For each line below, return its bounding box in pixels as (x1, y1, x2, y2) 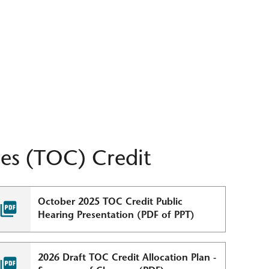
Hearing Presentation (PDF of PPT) (38, 211, 195, 221)
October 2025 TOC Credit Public (38, 198, 183, 208)
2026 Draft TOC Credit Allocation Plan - (38, 253, 217, 263)
